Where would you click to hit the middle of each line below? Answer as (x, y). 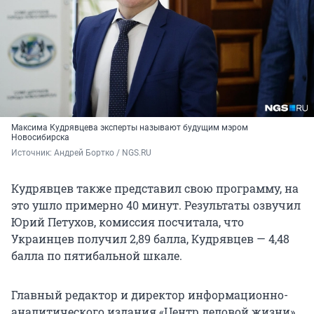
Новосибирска (40, 138)
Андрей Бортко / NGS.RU (103, 153)
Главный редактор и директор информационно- (150, 295)
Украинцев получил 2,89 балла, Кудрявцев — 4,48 (150, 239)
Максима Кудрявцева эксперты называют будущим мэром (130, 128)
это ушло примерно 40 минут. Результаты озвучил (156, 205)
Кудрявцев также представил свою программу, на (155, 189)
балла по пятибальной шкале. (97, 256)
